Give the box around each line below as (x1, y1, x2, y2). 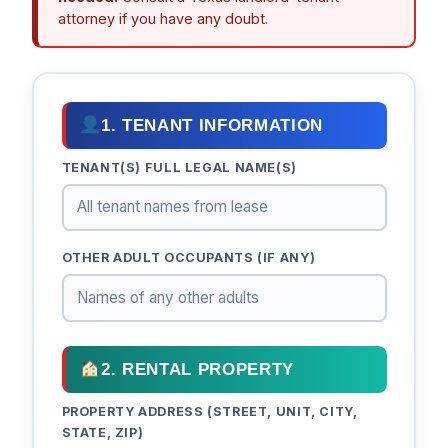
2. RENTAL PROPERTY (100, 359, 295, 379)
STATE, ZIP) (61, 425, 144, 441)
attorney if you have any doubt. (58, 10, 268, 28)
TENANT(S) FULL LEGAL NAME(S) (61, 159, 297, 175)
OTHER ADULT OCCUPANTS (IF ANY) (61, 250, 316, 266)
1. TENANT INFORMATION (100, 115, 324, 135)
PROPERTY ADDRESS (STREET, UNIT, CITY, (61, 404, 358, 420)
